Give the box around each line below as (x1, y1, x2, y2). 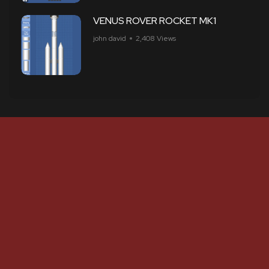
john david (93, 34, 126, 43)
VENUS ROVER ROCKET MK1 (93, 14, 216, 27)
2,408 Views (136, 34, 176, 43)
